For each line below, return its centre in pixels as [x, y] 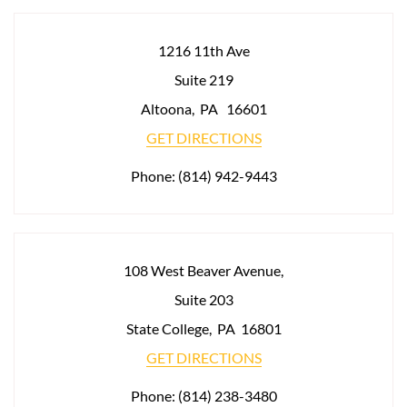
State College [167, 328]
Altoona [166, 109]
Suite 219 [203, 79]
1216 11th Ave [203, 50]
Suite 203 [203, 299]
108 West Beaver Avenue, [203, 270]
